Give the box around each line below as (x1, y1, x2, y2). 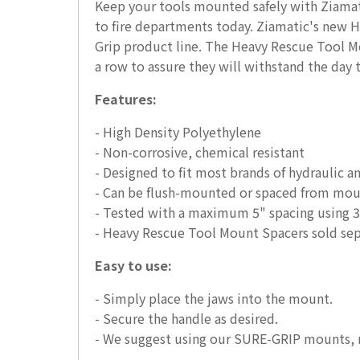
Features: (95, 89, 160, 109)
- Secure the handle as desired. (95, 309, 278, 329)
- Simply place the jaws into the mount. (95, 288, 333, 309)
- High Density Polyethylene (95, 122, 261, 142)
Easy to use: (95, 256, 175, 276)
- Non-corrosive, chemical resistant (95, 142, 305, 162)
